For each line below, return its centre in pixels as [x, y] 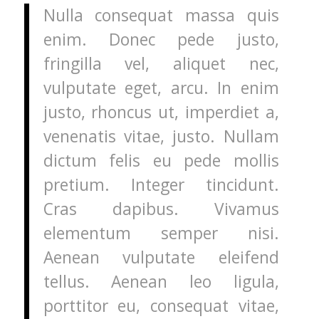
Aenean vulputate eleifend [161, 257]
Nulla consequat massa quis [161, 15]
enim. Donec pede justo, [161, 39]
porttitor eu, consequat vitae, [161, 305]
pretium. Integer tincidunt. [161, 184]
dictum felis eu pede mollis [161, 160]
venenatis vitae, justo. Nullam [161, 136]
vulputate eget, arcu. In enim [161, 88]
